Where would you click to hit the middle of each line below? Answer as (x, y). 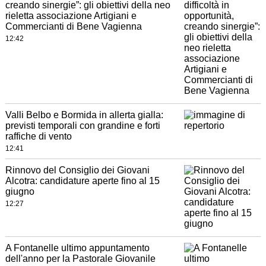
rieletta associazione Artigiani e (71, 16)
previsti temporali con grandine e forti (83, 126)
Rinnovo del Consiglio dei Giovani (77, 170)
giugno (20, 192)
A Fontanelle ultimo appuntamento (77, 248)
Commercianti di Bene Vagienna (73, 27)
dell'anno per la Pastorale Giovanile (80, 259)
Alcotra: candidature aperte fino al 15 (82, 181)
